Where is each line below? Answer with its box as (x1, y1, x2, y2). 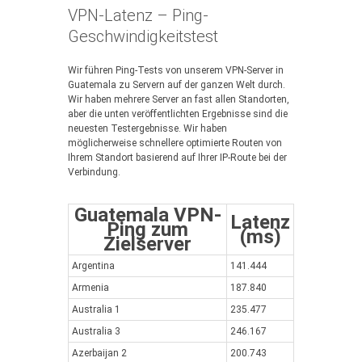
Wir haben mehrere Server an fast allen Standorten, (68, 94, 289, 105)
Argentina (72, 260, 115, 271)
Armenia (72, 282, 109, 293)
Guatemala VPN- (74, 204, 221, 226)
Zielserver (103, 233, 192, 255)
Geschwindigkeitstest (68, 27, 218, 46)
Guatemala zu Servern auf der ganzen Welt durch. (68, 79, 285, 90)
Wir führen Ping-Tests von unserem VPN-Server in (68, 65, 284, 76)
